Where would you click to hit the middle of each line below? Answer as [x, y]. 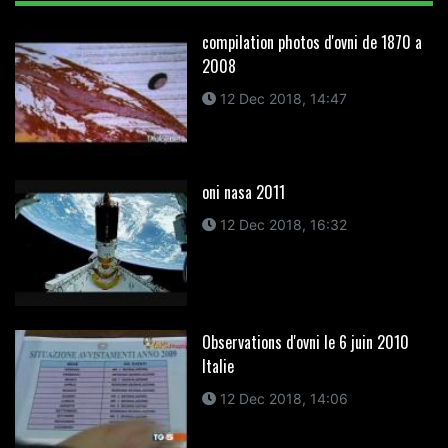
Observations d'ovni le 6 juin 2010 [305, 341]
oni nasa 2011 [243, 191]
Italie [217, 365]
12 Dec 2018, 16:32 [281, 224]
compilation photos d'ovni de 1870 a [311, 41]
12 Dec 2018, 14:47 [281, 98]
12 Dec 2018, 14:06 [281, 398]
